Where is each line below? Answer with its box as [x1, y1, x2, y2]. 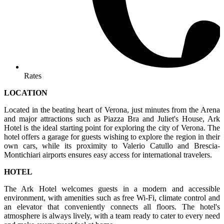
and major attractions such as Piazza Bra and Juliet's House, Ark [4, 114, 220, 123]
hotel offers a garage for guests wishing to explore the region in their [4, 132, 220, 141]
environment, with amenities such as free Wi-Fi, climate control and [4, 193, 220, 202]
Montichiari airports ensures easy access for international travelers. [4, 150, 212, 159]
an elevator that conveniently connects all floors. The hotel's [4, 202, 220, 211]
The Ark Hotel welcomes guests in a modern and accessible [4, 184, 220, 193]
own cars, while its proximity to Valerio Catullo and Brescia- [4, 141, 220, 150]
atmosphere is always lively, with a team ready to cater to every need [4, 211, 220, 220]
